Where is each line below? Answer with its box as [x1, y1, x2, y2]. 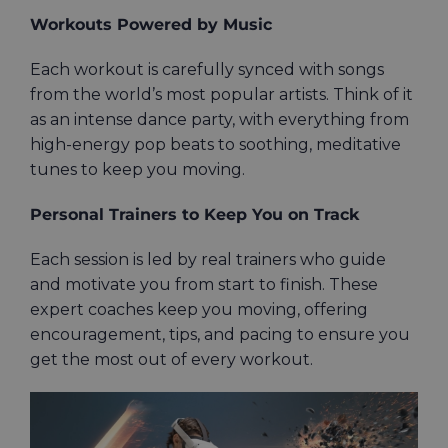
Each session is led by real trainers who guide [30, 249, 386, 269]
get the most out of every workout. [30, 349, 313, 369]
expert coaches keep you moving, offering [30, 299, 368, 319]
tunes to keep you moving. [30, 159, 249, 179]
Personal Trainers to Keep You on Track [30, 204, 359, 224]
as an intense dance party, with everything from [30, 109, 409, 129]
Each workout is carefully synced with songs [30, 59, 384, 79]
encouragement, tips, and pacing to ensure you [30, 324, 410, 344]
